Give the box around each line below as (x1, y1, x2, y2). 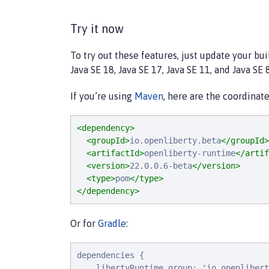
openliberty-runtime (144, 148, 235, 158)
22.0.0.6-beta (130, 161, 192, 171)
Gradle (98, 218, 126, 229)
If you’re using (70, 91, 134, 101)
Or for (70, 218, 98, 229)
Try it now (70, 22, 124, 35)
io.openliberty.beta (130, 136, 221, 145)
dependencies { (77, 250, 144, 260)
